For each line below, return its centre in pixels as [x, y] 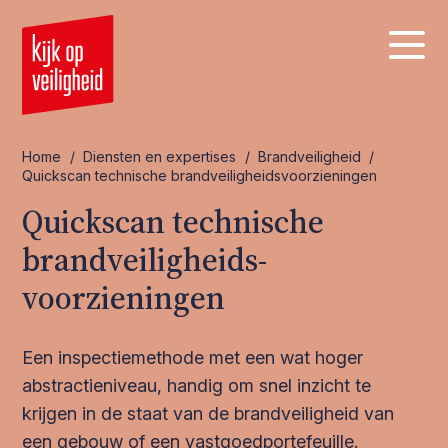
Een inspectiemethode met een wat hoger [193, 357]
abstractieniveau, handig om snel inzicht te [197, 385]
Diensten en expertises [160, 156]
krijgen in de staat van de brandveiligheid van [208, 413]
